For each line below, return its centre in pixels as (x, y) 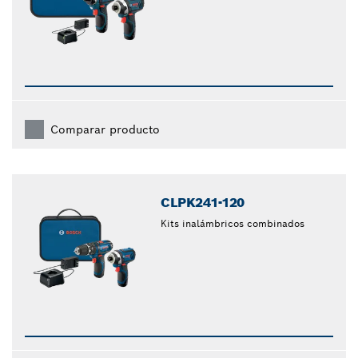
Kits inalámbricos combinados (233, 224)
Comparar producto (105, 130)
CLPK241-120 (203, 203)
